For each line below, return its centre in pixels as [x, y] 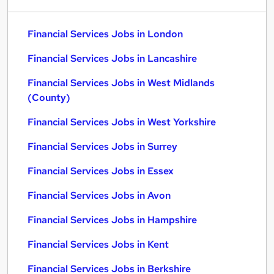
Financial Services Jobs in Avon [99, 195]
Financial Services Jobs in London [105, 34]
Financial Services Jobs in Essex [101, 171]
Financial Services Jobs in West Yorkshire [122, 122]
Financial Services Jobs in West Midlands [121, 83]
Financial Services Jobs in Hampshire [112, 220]
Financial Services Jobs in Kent [98, 244]
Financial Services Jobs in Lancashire [112, 58]
